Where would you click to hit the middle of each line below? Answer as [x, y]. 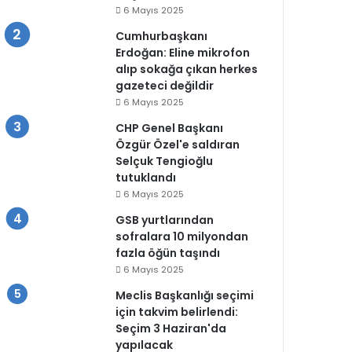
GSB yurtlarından [165, 220]
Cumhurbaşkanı [162, 36]
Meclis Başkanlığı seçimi [185, 295]
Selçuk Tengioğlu [165, 161]
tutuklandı [146, 177]
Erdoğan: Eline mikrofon [183, 52]
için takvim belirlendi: [177, 312]
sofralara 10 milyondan [182, 236]
